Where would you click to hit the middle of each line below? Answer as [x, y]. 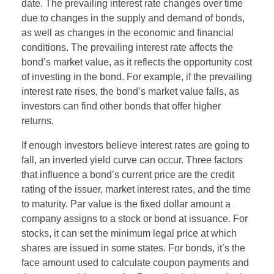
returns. [38, 120]
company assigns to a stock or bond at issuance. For [135, 218]
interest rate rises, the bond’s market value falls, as [130, 91]
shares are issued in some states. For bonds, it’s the [133, 248]
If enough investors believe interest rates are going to [135, 145]
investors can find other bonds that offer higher [121, 106]
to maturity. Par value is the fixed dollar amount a [126, 204]
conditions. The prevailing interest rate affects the [127, 47]
